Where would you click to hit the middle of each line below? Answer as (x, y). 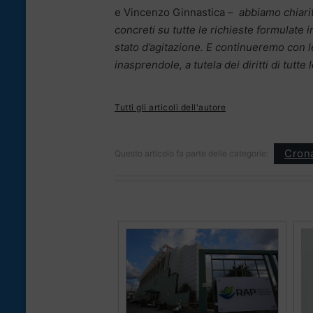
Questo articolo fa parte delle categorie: (191, 153)
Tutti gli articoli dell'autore (170, 107)
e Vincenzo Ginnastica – (175, 12)
